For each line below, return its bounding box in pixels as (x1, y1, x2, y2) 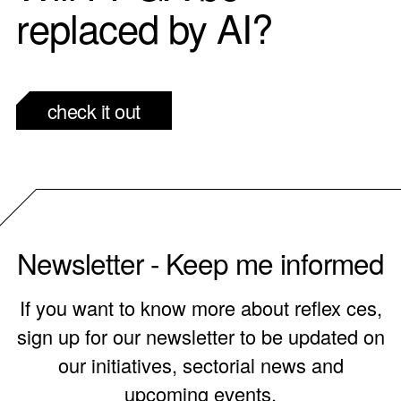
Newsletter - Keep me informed (17, 242, 384, 283)
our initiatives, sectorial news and (57, 351, 344, 380)
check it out (47, 97, 141, 125)
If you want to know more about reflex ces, (19, 294, 382, 322)
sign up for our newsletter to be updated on (16, 322, 385, 351)
